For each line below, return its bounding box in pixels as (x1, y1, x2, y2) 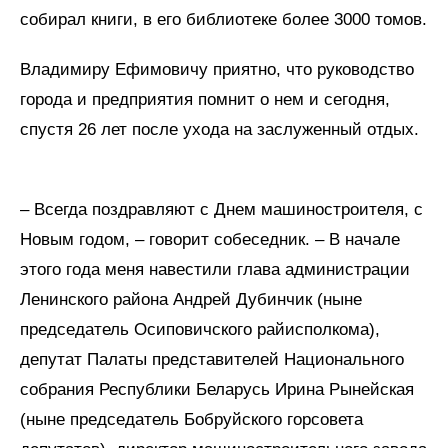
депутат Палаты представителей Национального (20, 350, 404, 370)
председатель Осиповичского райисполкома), (20, 320, 380, 340)
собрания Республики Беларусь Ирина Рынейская (20, 380, 414, 400)
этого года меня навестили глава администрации (20, 260, 410, 280)
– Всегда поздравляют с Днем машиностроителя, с (20, 200, 423, 220)
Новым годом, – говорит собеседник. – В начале (20, 230, 400, 250)
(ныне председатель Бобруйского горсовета (20, 410, 363, 430)
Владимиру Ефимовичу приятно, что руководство (20, 60, 414, 80)
